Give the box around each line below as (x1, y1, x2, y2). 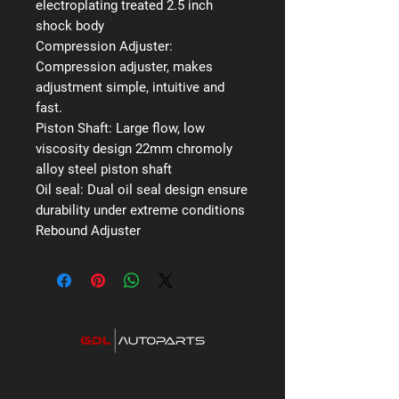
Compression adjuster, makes (36, 58, 213, 75)
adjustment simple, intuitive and (36, 78, 224, 95)
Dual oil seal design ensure (87, 181, 248, 198)
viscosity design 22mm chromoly (36, 140, 232, 157)
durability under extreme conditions (36, 201, 245, 218)
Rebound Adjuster (36, 222, 141, 239)
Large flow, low (116, 119, 205, 136)
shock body (36, 17, 104, 34)
